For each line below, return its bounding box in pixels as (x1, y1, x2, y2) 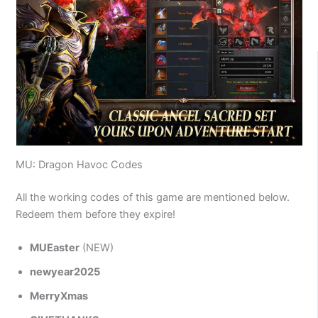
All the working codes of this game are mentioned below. (16, 191, 290, 204)
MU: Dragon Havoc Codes (16, 158, 143, 172)
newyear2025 (30, 265, 101, 279)
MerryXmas (30, 290, 89, 303)
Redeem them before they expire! (16, 208, 176, 221)
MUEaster (30, 241, 80, 255)
